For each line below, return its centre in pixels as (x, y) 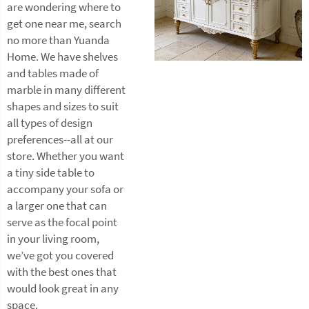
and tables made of (53, 73)
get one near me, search (64, 23)
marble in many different (66, 90)
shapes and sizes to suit (63, 106)
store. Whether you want (66, 156)
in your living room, (53, 239)
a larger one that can (57, 206)
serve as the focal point (62, 222)
